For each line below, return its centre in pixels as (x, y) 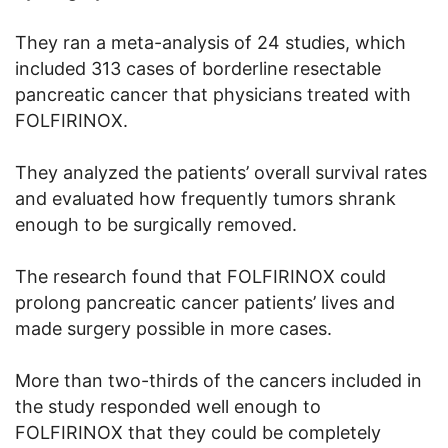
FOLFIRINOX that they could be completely (198, 433)
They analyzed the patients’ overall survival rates (221, 173)
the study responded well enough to (168, 407)
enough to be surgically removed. (156, 225)
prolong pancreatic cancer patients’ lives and (205, 303)
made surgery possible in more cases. (173, 329)
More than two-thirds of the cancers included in (218, 381)
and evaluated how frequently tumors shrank (205, 199)
